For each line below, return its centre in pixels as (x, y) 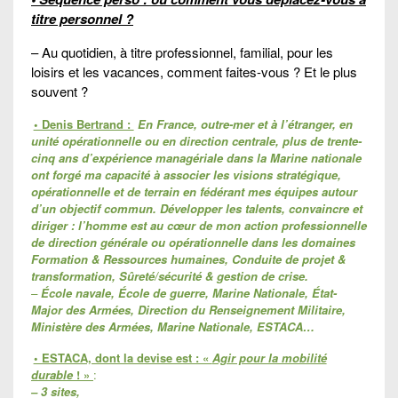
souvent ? (60, 92)
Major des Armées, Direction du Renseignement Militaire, (188, 310)
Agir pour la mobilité (269, 358)
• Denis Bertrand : (84, 124)
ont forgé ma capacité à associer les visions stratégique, (186, 175)
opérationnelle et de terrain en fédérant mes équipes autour (194, 192)
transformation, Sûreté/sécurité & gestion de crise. (170, 276)
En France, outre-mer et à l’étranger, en (245, 124)
